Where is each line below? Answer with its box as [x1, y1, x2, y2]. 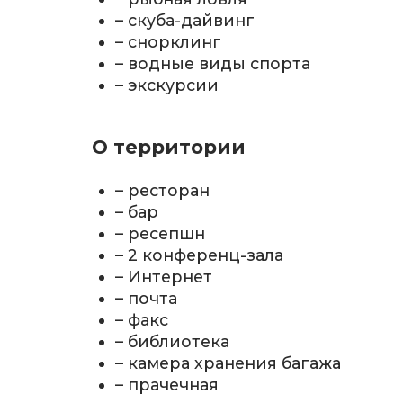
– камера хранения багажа [115, 353, 342, 372]
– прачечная [115, 374, 219, 394]
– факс [115, 309, 169, 329]
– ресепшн [115, 223, 206, 243]
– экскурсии [115, 76, 219, 95]
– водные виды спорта [115, 54, 311, 74]
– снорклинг [115, 32, 222, 52]
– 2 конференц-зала [115, 245, 284, 264]
